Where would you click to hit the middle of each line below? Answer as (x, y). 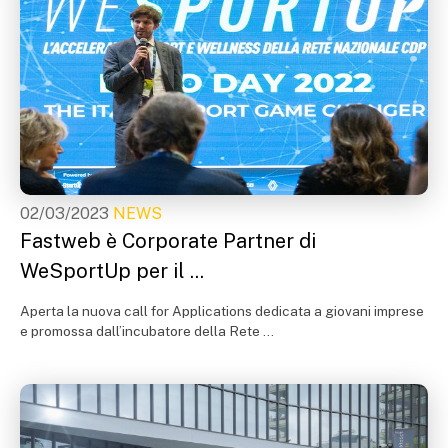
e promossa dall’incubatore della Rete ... (147, 331)
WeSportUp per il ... (112, 271)
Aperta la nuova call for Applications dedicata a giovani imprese (222, 311)
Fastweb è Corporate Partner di (168, 241)
